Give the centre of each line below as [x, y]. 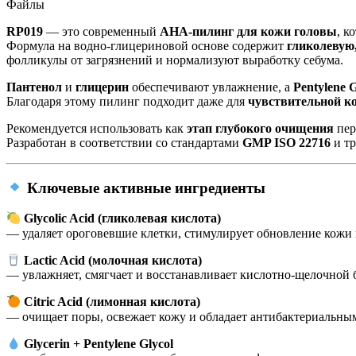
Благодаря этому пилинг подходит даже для [127, 101]
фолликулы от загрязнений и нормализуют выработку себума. [175, 60]
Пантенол [34, 87]
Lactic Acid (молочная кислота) [113, 261]
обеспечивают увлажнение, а [211, 87]
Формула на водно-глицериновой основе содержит [147, 45]
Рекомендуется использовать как [97, 128]
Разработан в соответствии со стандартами [124, 142]
